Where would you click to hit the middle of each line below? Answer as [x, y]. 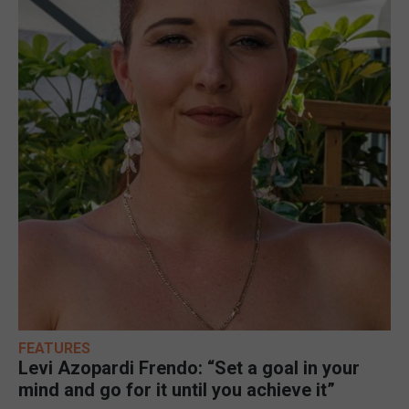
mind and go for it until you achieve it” [177, 389]
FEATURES [54, 348]
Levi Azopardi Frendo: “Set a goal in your [189, 367]
